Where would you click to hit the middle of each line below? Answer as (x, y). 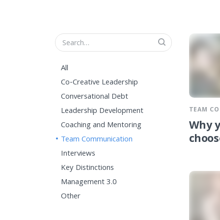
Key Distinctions (87, 168)
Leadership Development (102, 111)
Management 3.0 (89, 182)
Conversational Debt (95, 97)
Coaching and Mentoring (101, 125)
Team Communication (97, 140)
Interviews (78, 154)
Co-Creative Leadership (99, 83)
